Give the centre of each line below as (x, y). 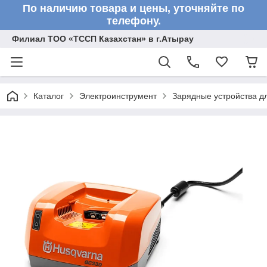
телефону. (133, 21)
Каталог (49, 96)
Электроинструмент (118, 96)
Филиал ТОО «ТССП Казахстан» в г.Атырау (103, 39)
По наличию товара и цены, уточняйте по (133, 8)
